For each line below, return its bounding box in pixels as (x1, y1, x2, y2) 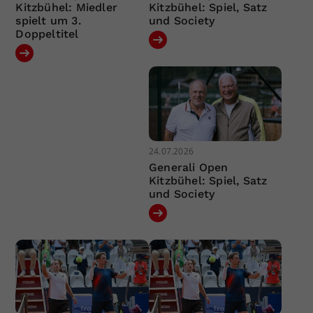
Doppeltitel (15, 27, 79, 41)
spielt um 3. (15, 13, 81, 27)
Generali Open (148, 161, 228, 175)
